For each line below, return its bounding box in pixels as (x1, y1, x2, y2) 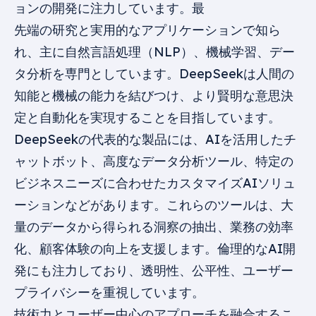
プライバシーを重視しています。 (14, 284, 205, 300)
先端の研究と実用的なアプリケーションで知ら (14, 22, 281, 38)
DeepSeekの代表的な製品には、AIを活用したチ (14, 131, 296, 147)
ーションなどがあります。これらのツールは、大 (14, 197, 293, 213)
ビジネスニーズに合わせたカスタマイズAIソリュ (14, 175, 296, 191)
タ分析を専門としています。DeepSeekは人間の (14, 66, 294, 82)
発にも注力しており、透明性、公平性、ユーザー (14, 262, 293, 279)
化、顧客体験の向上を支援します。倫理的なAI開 (14, 241, 296, 257)
